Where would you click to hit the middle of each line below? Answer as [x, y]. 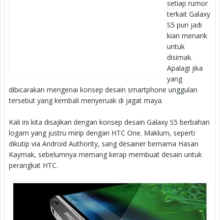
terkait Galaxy [189, 14]
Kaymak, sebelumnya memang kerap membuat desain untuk [105, 154]
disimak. [180, 57]
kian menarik [187, 35]
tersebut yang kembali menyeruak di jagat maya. [86, 100]
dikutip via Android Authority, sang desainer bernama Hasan [104, 143]
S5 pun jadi [184, 25]
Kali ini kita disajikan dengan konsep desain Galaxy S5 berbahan [109, 122]
